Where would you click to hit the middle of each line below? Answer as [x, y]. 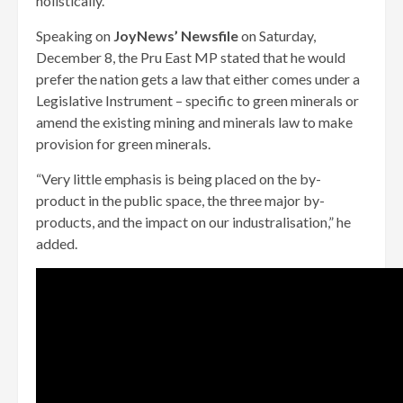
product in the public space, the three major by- [180, 201]
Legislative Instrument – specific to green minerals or [197, 101]
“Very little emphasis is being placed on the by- [179, 179]
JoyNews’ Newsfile [176, 36]
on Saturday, [277, 36]
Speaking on [75, 36]
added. [57, 244]
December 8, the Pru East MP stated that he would [191, 58]
